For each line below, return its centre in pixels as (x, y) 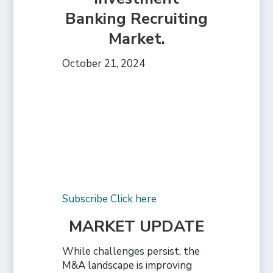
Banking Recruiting (136, 18)
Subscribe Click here (110, 199)
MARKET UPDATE (136, 226)
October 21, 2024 (104, 63)
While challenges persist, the (131, 251)
